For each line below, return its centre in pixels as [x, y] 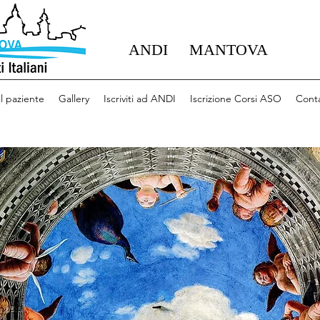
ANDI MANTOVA [198, 50]
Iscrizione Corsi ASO [236, 99]
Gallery [74, 99]
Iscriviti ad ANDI [140, 99]
